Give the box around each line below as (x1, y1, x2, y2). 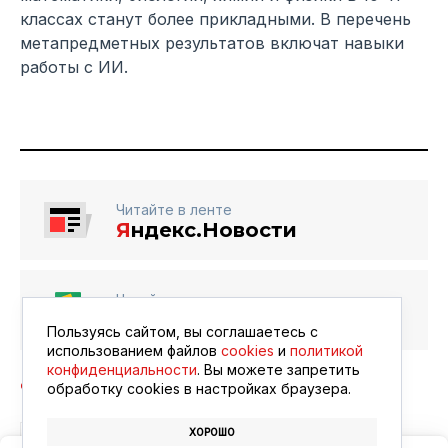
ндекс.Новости (131, 217, 297, 242)
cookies (221, 342, 274, 359)
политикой (290, 342, 363, 359)
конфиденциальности (47, 361, 197, 378)
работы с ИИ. (20, 56, 128, 77)
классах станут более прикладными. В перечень (20, 8, 411, 29)
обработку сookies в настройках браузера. (47, 380, 351, 397)
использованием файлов (47, 342, 221, 359)
